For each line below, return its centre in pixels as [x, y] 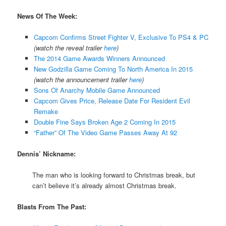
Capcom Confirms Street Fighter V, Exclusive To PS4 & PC [121, 37]
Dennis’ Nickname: [47, 153]
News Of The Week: [47, 16]
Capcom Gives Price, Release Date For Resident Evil [112, 100]
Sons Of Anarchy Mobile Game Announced [97, 90]
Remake [46, 111]
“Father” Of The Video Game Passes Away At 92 [105, 132]
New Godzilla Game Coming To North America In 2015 [113, 69]
